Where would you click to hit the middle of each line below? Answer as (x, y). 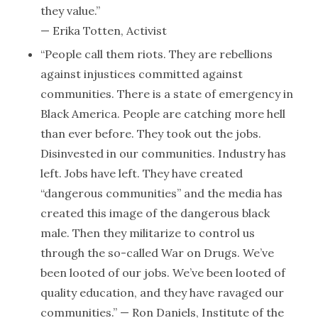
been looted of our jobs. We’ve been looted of (163, 273)
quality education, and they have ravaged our (162, 292)
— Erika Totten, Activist (103, 31)
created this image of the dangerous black (155, 213)
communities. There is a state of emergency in (166, 94)
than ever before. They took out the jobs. (150, 133)
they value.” (70, 11)
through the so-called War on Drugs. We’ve (157, 253)
